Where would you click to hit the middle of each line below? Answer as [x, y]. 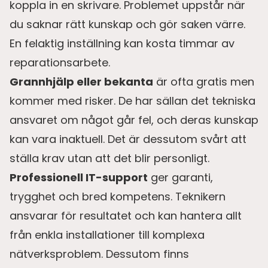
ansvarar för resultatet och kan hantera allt [126, 215]
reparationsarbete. [60, 62]
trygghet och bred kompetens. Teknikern [118, 196]
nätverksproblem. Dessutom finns [99, 254]
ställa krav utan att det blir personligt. [109, 158]
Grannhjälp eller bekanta [81, 81]
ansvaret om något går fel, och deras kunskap [134, 120]
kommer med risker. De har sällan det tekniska [133, 100]
